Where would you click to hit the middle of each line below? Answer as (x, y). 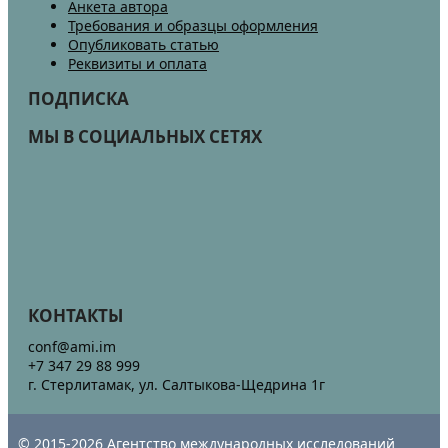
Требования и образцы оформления (193, 26)
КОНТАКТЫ (75, 315)
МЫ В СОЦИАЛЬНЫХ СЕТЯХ (145, 136)
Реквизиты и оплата (137, 64)
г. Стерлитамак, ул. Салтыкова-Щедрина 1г (176, 384)
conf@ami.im (72, 346)
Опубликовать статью (143, 45)
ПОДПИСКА (78, 99)
